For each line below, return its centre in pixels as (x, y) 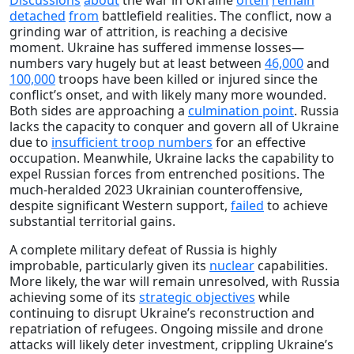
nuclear (232, 265)
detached (38, 15)
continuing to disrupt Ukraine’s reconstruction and (162, 313)
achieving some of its (74, 297)
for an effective (259, 142)
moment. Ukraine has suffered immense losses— (157, 47)
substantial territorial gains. (92, 221)
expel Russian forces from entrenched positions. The (167, 173)
